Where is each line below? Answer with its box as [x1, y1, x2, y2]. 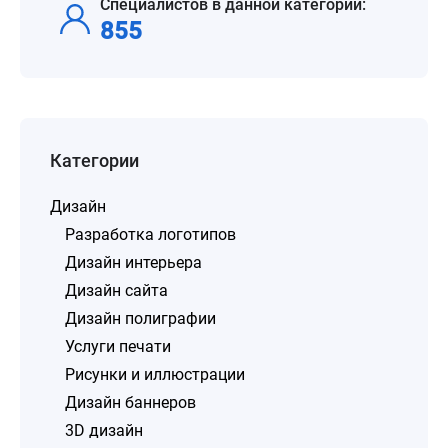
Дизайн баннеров [65, 393, 196, 412]
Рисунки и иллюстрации [65, 365, 245, 384]
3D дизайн [65, 421, 143, 440]
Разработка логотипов [65, 225, 236, 244]
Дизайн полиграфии [65, 309, 216, 328]
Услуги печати [65, 337, 171, 356]
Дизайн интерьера [65, 253, 202, 272]
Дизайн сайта [65, 281, 168, 300]
